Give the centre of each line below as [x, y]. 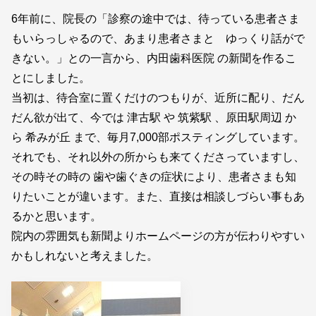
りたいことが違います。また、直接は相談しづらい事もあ [158, 197]
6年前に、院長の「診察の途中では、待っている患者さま [156, 19]
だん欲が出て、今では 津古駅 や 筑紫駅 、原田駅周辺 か [154, 118]
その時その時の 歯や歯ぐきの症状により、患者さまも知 [154, 177]
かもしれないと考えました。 [85, 256]
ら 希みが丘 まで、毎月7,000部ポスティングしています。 [158, 138]
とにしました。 [51, 78]
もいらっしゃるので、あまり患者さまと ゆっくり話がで [158, 39]
